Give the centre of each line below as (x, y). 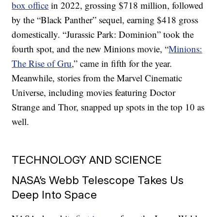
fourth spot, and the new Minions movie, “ (90, 49)
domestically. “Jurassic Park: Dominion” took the (103, 34)
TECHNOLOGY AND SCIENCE (87, 160)
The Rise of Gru (42, 63)
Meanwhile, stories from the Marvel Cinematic (97, 78)
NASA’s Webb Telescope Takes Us (98, 180)
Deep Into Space (54, 195)
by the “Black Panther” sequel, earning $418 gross (105, 20)
